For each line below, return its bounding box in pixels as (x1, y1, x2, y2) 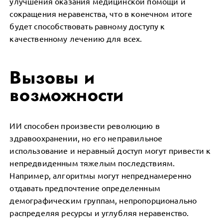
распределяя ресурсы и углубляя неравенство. (9, 208, 189, 218)
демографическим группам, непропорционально (9, 195, 197, 205)
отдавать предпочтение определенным (9, 183, 160, 193)
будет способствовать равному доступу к (9, 21, 165, 31)
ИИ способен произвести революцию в (9, 120, 160, 130)
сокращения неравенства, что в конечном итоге (9, 8, 193, 18)
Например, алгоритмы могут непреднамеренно (9, 170, 192, 180)
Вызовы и (9, 65, 95, 90)
